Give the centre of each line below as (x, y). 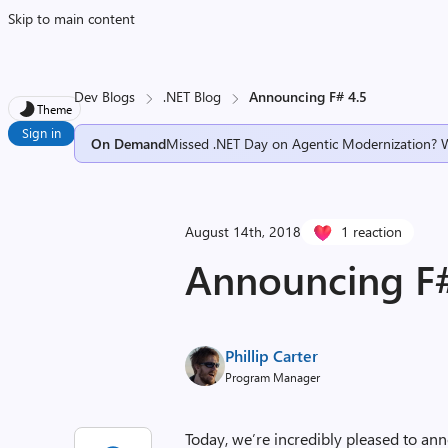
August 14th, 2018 (243, 231)
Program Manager (273, 377)
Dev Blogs (105, 96)
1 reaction (372, 231)
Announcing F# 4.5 (308, 96)
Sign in (41, 132)
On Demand (129, 143)
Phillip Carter (272, 355)
